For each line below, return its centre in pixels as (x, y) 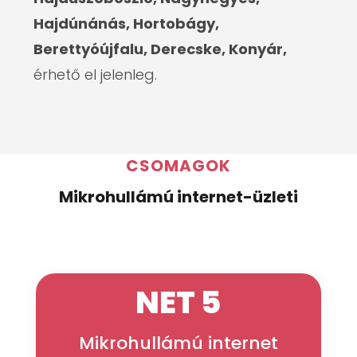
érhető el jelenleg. (96, 75)
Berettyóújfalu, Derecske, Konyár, (161, 49)
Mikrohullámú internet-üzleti (178, 197)
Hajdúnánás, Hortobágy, (127, 24)
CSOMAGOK (178, 166)
